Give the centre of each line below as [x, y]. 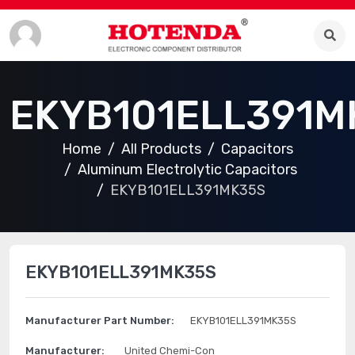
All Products [161, 149]
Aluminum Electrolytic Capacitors [187, 170]
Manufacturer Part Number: [100, 321]
